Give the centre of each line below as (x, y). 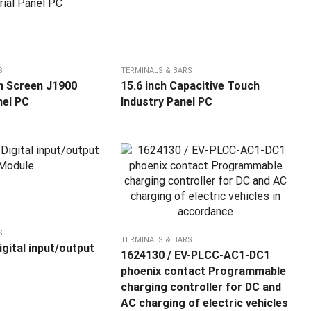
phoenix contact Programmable (204, 271)
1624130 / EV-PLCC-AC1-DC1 (196, 255)
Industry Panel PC (167, 102)
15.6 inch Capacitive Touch (191, 86)
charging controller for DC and (201, 287)
